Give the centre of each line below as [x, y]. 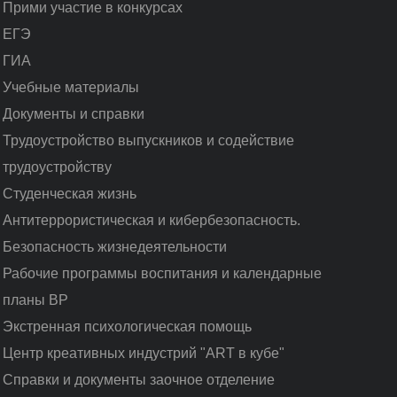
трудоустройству [57, 167]
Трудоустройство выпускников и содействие [148, 140]
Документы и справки [73, 113]
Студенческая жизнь [69, 193]
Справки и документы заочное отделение [138, 379]
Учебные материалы [70, 87]
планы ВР [35, 300]
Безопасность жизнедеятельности [114, 246]
